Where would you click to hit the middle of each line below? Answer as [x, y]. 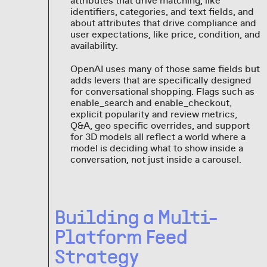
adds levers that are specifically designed [161, 80]
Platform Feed [122, 238]
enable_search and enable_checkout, [151, 103]
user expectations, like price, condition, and [165, 34]
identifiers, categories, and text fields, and [162, 12]
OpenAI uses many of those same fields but [165, 69]
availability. [94, 46]
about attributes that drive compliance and [163, 23]
